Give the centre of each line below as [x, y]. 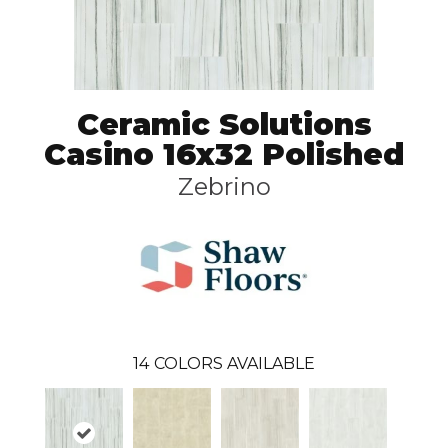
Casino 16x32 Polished [224, 155]
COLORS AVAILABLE [234, 364]
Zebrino [224, 187]
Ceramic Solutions [224, 125]
